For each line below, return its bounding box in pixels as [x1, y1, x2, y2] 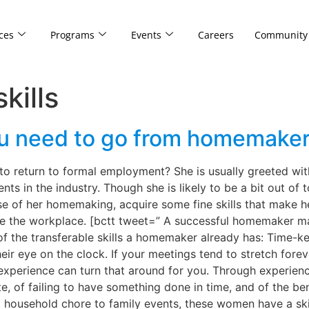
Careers [197, 28, 234, 41]
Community [254, 28, 308, 41]
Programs [50, 28, 94, 41]
